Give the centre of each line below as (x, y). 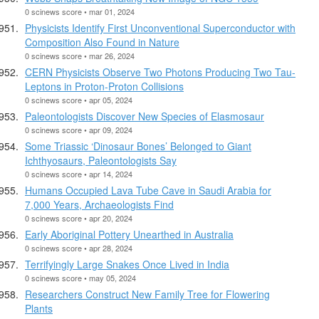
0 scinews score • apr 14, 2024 (79, 173)
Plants (39, 308)
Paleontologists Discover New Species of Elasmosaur (145, 116)
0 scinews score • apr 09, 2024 (79, 129)
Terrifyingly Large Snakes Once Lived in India (127, 264)
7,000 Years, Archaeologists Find (99, 204)
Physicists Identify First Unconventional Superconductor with (160, 27)
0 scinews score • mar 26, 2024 (80, 55)
